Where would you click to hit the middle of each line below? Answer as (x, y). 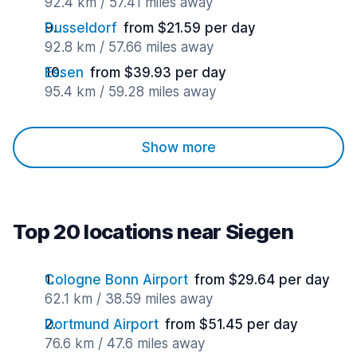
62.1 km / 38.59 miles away (129, 299)
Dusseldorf (81, 28)
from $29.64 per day (262, 280)
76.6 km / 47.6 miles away (125, 343)
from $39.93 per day (158, 73)
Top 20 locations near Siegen (153, 231)
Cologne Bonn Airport (116, 280)
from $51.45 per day (231, 324)
